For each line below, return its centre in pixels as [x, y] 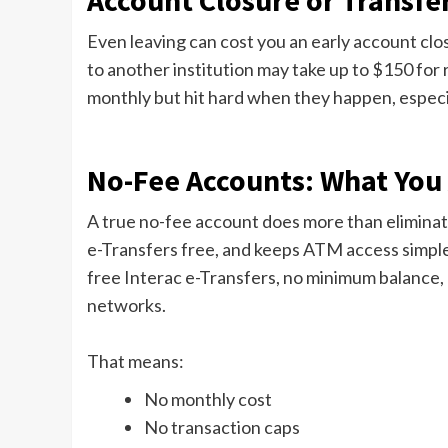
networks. [126, 305]
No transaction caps [222, 427]
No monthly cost [208, 399]
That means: [135, 361]
